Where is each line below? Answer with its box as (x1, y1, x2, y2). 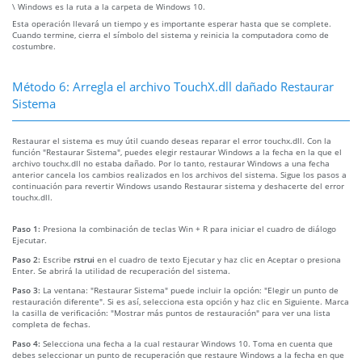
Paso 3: (12, 284, 43, 296)
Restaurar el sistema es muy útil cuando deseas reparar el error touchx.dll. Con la (12, 134, 331, 146)
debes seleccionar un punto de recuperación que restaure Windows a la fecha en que (12, 348, 344, 360)
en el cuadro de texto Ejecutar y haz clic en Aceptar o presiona (95, 253, 341, 265)
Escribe (43, 253, 74, 265)
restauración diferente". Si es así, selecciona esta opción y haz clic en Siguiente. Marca (12, 295, 349, 307)
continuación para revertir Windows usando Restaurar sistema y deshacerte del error (12, 179, 344, 192)
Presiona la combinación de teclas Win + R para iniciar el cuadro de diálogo (43, 222, 336, 234)
